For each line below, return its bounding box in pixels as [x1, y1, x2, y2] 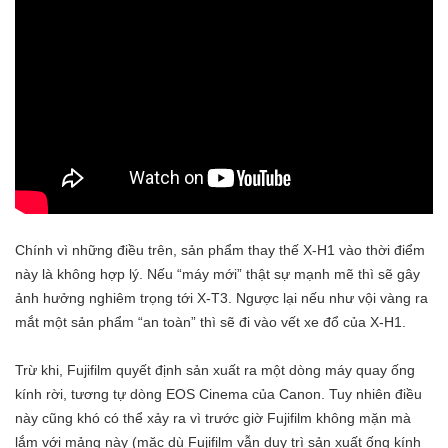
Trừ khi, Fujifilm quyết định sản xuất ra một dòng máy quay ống [15, 361, 415, 378]
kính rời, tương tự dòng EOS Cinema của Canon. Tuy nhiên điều [15, 385, 422, 402]
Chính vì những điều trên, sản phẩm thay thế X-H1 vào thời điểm [15, 241, 425, 258]
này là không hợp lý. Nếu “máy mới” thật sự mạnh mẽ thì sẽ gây [15, 265, 420, 282]
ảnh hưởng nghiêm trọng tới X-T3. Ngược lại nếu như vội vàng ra [15, 289, 428, 306]
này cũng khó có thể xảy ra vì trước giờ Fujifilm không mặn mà [15, 409, 411, 426]
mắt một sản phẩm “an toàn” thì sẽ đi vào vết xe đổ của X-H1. [15, 313, 406, 330]
